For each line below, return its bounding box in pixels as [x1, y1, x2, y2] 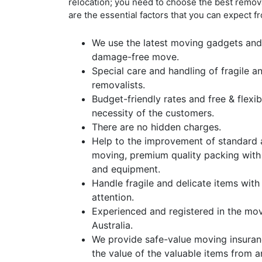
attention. [92, 191, 134, 203]
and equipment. [92, 163, 160, 175]
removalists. [92, 79, 145, 91]
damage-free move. [92, 51, 179, 63]
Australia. [92, 219, 133, 231]
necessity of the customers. [92, 107, 214, 119]
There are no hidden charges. [92, 121, 221, 133]
